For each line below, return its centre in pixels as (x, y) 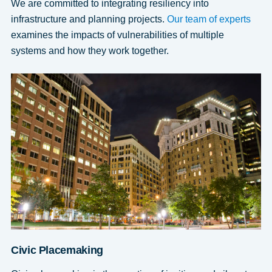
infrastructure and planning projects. (89, 19)
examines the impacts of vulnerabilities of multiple (117, 35)
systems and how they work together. (90, 50)
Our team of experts (209, 19)
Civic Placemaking (57, 250)
